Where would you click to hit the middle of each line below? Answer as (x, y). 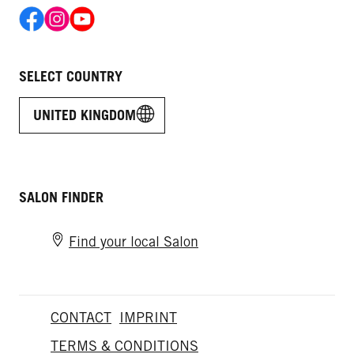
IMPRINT (148, 317)
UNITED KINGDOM (85, 115)
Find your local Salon (134, 241)
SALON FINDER (61, 197)
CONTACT (81, 317)
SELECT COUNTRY (71, 76)
